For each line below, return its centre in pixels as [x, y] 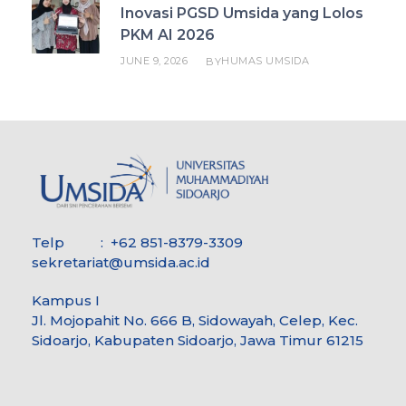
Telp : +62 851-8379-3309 [137, 242]
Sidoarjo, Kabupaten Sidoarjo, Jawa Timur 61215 [198, 340]
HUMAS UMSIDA [265, 60]
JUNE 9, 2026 [154, 60]
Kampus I [66, 300]
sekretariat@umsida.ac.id [121, 262]
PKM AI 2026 [168, 34]
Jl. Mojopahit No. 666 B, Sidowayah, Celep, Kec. [195, 320]
